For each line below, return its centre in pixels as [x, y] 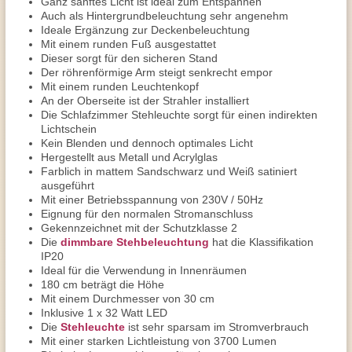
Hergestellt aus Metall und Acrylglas [129, 157]
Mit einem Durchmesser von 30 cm [128, 299]
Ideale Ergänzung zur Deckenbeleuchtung [145, 30]
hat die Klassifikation [261, 242]
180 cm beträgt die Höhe [103, 284]
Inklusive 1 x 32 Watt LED [104, 313]
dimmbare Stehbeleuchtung [135, 242]
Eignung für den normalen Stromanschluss [147, 214]
